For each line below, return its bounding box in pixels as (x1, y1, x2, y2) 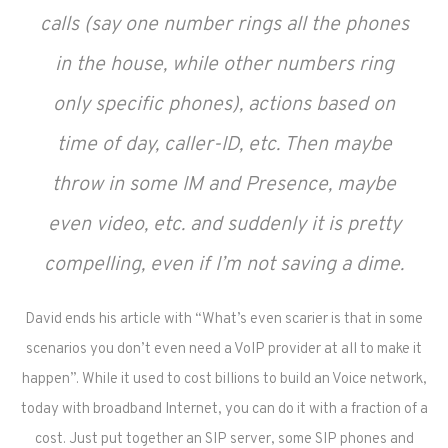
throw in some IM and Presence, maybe (52, 172, 396, 198)
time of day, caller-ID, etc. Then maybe (56, 132, 392, 158)
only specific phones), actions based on (53, 92, 395, 118)
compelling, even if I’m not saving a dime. (44, 252, 404, 278)
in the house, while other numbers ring (54, 52, 394, 78)
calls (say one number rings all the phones (39, 12, 409, 38)
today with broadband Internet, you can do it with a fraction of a (20, 400, 428, 419)
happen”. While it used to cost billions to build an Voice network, (21, 370, 427, 389)
